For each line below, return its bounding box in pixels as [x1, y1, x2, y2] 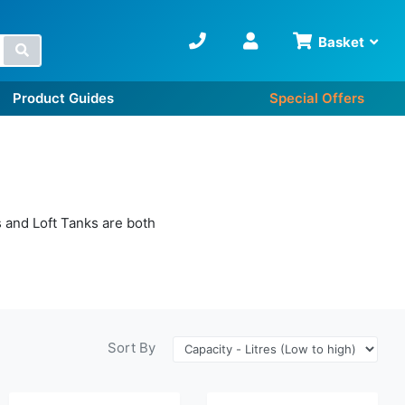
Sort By [108, 339, 155, 357]
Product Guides [13, 89, 115, 108]
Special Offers [269, 89, 364, 108]
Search [27, 41, 73, 58]
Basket [318, 33, 364, 51]
